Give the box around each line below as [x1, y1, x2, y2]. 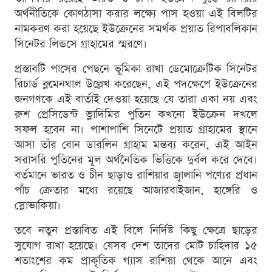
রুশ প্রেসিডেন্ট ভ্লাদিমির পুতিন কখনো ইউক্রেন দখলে [15, 107, 257, 123]
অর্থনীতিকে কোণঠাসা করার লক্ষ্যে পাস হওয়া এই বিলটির [15, 6, 257, 22]
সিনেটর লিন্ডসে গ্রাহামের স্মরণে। [15, 36, 147, 52]
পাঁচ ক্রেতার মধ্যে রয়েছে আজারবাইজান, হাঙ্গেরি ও [15, 183, 257, 199]
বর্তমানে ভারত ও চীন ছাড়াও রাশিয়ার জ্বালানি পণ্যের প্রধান [15, 168, 257, 183]
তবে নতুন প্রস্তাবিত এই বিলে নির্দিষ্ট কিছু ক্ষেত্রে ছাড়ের [15, 223, 257, 239]
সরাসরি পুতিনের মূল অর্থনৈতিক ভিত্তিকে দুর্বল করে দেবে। [15, 152, 257, 168]
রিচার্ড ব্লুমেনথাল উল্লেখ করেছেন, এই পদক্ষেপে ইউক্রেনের [15, 76, 257, 92]
